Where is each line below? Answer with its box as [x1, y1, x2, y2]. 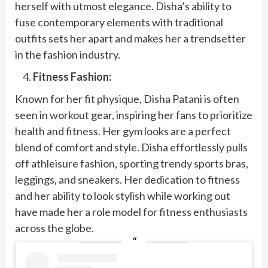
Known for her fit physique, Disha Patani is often [15, 92, 239, 105]
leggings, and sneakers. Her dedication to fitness [15, 172, 240, 186]
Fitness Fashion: [33, 69, 111, 83]
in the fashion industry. [15, 47, 120, 61]
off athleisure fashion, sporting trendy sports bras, [15, 156, 248, 170]
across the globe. [15, 221, 94, 234]
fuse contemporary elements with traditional [15, 15, 223, 29]
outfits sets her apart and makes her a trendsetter [15, 31, 246, 45]
